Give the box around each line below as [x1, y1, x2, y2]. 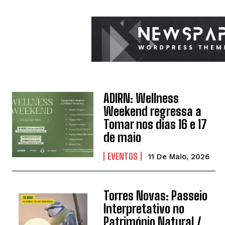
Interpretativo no [103, 201, 185, 216]
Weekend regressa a [103, 104, 202, 119]
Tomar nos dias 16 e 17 [103, 117, 207, 132]
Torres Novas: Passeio [103, 188, 208, 203]
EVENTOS [107, 151, 138, 162]
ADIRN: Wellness [103, 91, 179, 106]
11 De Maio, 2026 [148, 152, 210, 162]
